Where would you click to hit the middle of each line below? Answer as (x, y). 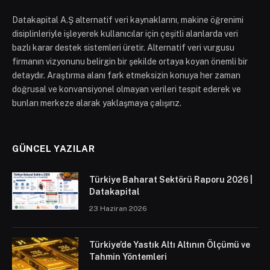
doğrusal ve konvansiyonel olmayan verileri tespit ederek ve (127, 89)
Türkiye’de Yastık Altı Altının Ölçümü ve (170, 245)
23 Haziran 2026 (118, 209)
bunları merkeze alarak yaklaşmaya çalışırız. (97, 103)
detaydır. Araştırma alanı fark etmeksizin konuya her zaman (126, 76)
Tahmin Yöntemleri (128, 257)
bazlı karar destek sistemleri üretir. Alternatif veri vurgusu (123, 48)
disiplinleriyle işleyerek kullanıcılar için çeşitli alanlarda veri (125, 34)
